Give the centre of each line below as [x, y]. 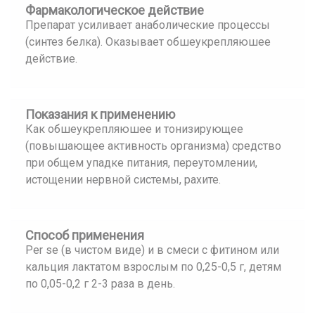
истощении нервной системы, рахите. [123, 180]
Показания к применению [100, 114]
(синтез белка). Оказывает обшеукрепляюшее [148, 42]
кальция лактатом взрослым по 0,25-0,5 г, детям [153, 267]
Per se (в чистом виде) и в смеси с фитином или [152, 250]
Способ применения [85, 235]
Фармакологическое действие [115, 10]
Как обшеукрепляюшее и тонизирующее [134, 129]
